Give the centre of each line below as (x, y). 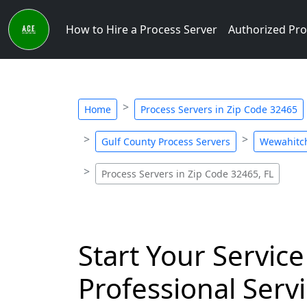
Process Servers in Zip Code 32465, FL (187, 174)
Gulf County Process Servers (166, 142)
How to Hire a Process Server (142, 29)
